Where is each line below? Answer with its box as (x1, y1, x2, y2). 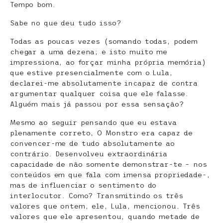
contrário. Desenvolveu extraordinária (10, 150, 167, 158)
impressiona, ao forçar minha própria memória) (10, 58, 207, 67)
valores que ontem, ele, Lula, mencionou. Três (10, 202, 200, 211)
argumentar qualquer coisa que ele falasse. (10, 90, 189, 98)
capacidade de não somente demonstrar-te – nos (10, 160, 207, 169)
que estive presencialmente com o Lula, (10, 69, 173, 77)
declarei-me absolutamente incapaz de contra (10, 79, 198, 88)
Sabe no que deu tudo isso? (10, 19, 121, 27)
